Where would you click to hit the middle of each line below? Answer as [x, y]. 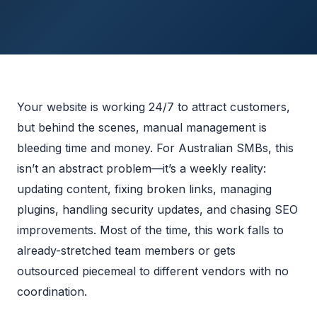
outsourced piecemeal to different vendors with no [153, 271]
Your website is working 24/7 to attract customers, [154, 107]
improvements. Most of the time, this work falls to [150, 230]
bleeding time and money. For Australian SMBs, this [155, 148]
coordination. [52, 292]
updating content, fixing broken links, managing [144, 189]
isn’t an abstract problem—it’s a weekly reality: [142, 168]
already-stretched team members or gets [126, 250]
